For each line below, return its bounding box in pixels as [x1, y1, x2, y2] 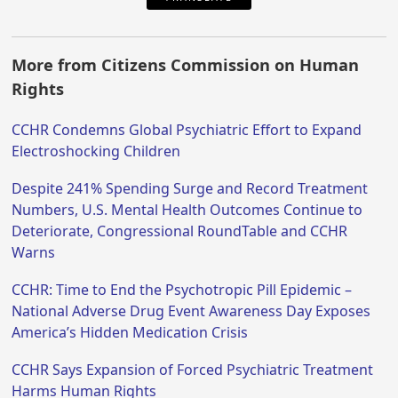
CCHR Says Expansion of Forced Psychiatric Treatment [12, 359, 374, 379]
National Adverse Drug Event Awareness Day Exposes [12, 300, 371, 321]
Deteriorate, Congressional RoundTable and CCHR [12, 220, 348, 241]
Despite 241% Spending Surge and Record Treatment [12, 178, 369, 198]
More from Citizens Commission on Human [12, 53, 360, 76]
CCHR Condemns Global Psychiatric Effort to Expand [12, 119, 362, 139]
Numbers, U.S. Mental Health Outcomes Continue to [12, 199, 363, 219]
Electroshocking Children [12, 140, 181, 161]
